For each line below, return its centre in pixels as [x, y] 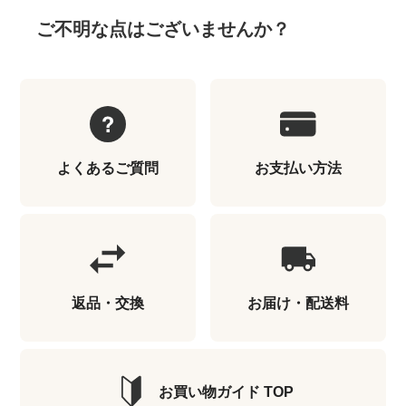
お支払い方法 [298, 168]
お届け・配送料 [298, 303]
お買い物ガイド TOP [226, 392]
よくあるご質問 [108, 168]
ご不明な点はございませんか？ [163, 29]
